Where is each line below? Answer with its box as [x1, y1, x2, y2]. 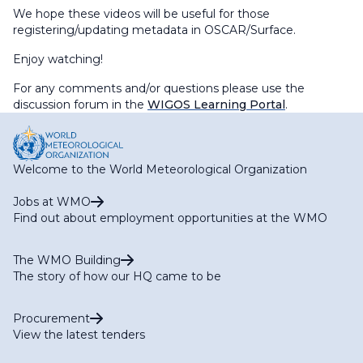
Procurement [13, 311, 90, 327]
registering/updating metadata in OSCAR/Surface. [13, 23, 296, 38]
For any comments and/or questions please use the [13, 81, 305, 96]
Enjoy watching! [13, 52, 103, 67]
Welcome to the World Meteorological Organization [13, 162, 307, 177]
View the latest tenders [13, 327, 145, 343]
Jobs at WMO [13, 194, 91, 210]
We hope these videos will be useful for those [13, 6, 270, 22]
